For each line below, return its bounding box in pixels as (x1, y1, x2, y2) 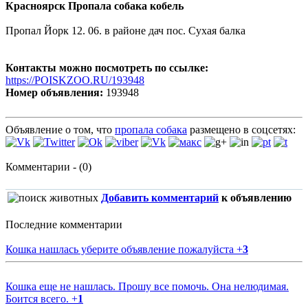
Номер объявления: (5, 87, 103, 99)
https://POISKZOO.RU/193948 (5, 74, 144, 87)
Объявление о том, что (5, 124, 115, 136)
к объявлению (219, 192, 291, 204)
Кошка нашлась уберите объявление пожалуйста (5, 243, 236, 256)
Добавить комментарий (101, 192, 219, 204)
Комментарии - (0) (5, 161, 91, 173)
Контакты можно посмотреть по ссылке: (5, 62, 208, 74)
